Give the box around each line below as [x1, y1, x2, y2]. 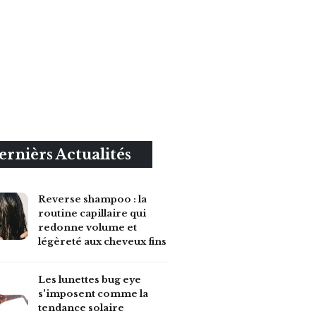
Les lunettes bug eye [37, 274, 141, 286]
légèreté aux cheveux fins [37, 235, 166, 248]
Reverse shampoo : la [37, 193, 147, 205]
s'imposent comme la [37, 288, 148, 300]
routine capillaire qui [37, 207, 146, 219]
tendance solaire [37, 302, 124, 315]
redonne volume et [37, 221, 137, 233]
